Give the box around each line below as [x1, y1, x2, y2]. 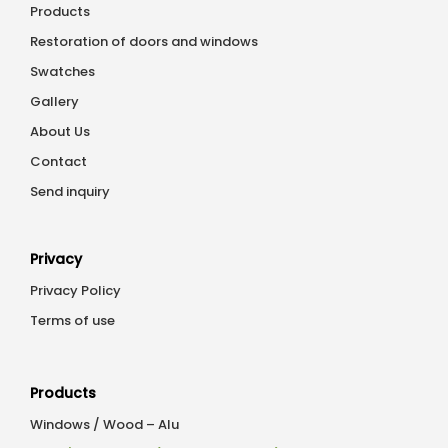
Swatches [30, 62, 95, 82]
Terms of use [30, 311, 115, 331]
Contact [30, 152, 87, 172]
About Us [30, 122, 90, 142]
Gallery [30, 92, 79, 112]
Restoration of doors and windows [30, 32, 258, 52]
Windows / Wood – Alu [30, 415, 179, 435]
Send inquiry [30, 182, 110, 202]
